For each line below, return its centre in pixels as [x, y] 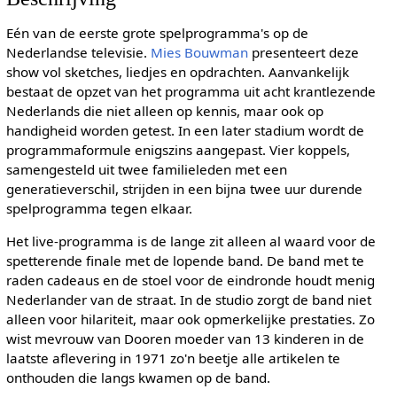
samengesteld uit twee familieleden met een [146, 169]
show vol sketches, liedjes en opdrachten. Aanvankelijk [177, 71]
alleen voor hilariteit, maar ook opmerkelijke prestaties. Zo [190, 319]
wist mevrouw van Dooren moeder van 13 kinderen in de [185, 339]
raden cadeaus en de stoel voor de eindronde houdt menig [190, 280]
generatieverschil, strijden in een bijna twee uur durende [184, 188]
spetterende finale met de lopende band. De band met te [185, 261]
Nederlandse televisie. [78, 52]
